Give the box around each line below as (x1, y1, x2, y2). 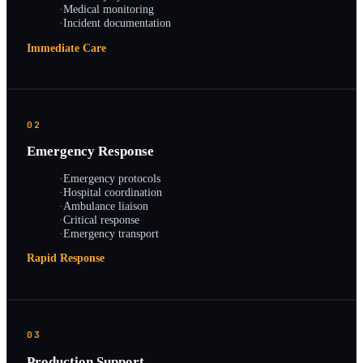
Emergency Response (27, 143, 154, 160)
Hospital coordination (63, 185, 162, 199)
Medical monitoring (63, 2, 154, 16)
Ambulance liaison (63, 199, 148, 212)
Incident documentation (63, 16, 171, 30)
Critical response (63, 212, 139, 226)
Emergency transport (63, 226, 159, 240)
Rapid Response (27, 252, 105, 265)
